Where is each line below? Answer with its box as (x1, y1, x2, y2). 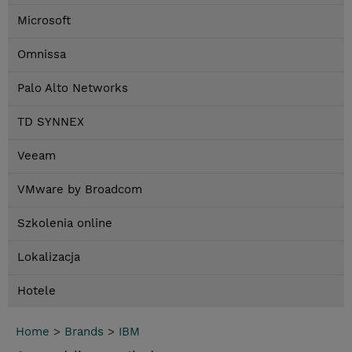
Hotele (17, 284, 56, 299)
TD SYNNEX (17, 115, 84, 130)
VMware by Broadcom (17, 182, 142, 197)
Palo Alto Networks (17, 81, 128, 96)
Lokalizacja (17, 250, 80, 265)
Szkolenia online (17, 216, 112, 231)
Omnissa (17, 47, 66, 62)
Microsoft (17, 13, 71, 28)
